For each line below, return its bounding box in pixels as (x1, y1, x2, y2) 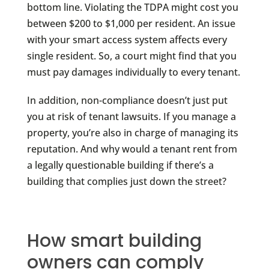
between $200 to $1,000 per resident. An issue (26, 16, 235, 30)
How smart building (26, 228, 202, 253)
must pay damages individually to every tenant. (26, 65, 240, 79)
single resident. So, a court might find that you (26, 49, 237, 62)
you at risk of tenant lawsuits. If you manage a (26, 109, 236, 123)
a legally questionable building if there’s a (26, 158, 214, 172)
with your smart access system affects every (26, 32, 227, 46)
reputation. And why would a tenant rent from (26, 142, 237, 156)
